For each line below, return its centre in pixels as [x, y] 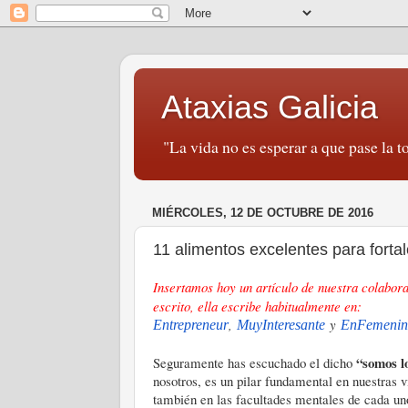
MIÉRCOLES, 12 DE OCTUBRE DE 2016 [263, 213]
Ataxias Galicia [270, 107]
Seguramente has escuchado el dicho [255, 362]
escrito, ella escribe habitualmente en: [257, 306]
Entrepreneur [191, 325]
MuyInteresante [281, 325]
